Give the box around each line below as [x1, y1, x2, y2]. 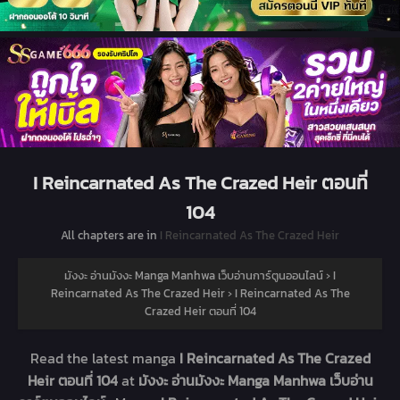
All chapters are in [61, 227, 160, 245]
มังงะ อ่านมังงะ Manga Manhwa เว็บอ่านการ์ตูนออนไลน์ [64, 267, 323, 285]
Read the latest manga [29, 347, 179, 370]
